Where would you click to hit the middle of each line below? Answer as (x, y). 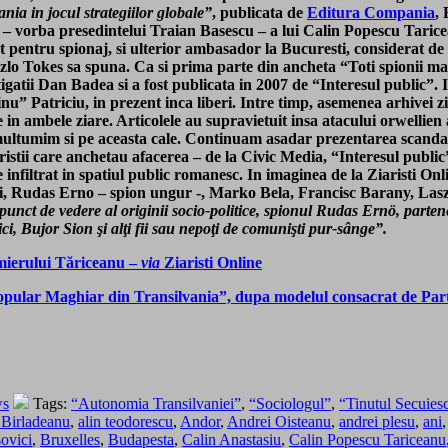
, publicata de (259, 13)
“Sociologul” (290, 404)
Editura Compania (371, 13)
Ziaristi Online (211, 263)
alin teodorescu (125, 422)
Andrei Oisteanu (279, 422)
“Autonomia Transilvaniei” (156, 404)
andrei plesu (377, 422)
